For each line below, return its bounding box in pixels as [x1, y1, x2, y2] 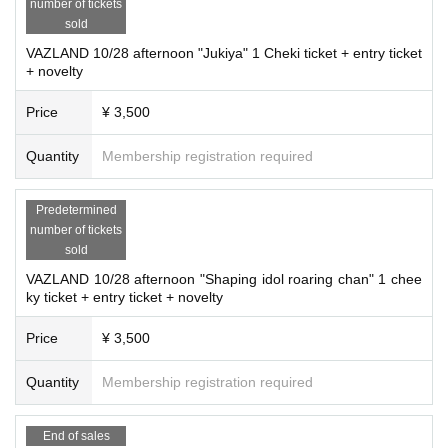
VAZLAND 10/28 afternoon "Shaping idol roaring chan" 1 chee [26, 270, 422, 287]
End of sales [42, 428, 110, 443]
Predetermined [35, 202, 117, 217]
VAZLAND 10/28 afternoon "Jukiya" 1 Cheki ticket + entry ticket [26, 44, 422, 61]
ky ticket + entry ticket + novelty [26, 288, 223, 305]
